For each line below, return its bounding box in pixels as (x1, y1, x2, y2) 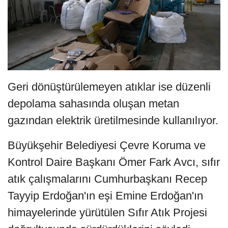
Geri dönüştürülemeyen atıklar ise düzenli (8, 80, 211, 94)
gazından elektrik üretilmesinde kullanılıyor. (8, 114, 218, 127)
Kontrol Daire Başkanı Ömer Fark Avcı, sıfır (8, 156, 220, 169)
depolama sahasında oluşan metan (8, 97, 179, 110)
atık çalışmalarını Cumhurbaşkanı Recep (8, 173, 207, 186)
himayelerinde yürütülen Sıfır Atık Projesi (8, 206, 207, 219)
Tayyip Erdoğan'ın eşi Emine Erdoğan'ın (8, 189, 203, 203)
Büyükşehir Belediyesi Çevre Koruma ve (8, 139, 206, 152)
